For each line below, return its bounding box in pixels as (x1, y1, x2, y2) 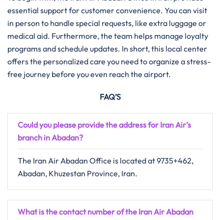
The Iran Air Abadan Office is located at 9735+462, (18, 156, 193, 165)
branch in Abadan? (18, 133, 83, 142)
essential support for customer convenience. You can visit (7, 5, 207, 15)
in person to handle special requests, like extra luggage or (7, 18, 206, 28)
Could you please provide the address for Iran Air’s (18, 120, 191, 130)
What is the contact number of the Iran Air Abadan (18, 207, 193, 217)
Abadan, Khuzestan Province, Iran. (18, 168, 137, 178)
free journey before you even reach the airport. (7, 69, 171, 79)
